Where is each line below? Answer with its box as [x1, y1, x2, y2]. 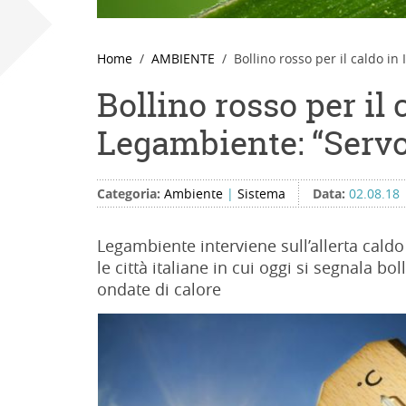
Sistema [237, 185, 285, 202]
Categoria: [97, 185, 164, 202]
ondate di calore [97, 278, 221, 300]
